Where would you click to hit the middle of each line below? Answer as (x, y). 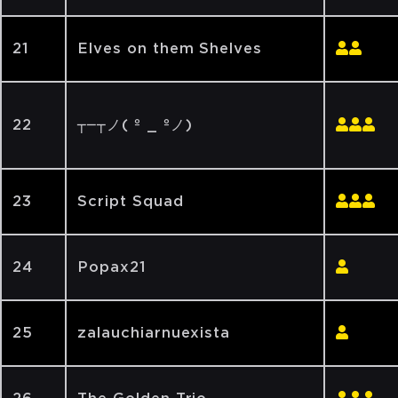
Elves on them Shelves (170, 48)
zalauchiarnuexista (154, 333)
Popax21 (112, 267)
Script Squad (131, 201)
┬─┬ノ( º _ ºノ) (135, 125)
